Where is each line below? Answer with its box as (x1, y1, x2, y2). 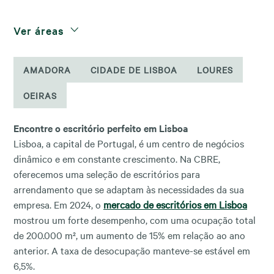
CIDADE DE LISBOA (91, 63, 177, 76)
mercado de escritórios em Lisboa (103, 197, 247, 211)
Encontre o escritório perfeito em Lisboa (13, 120, 188, 135)
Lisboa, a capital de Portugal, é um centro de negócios (13, 136, 244, 150)
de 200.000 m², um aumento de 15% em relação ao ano (13, 228, 245, 242)
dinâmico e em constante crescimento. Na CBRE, (13, 151, 220, 165)
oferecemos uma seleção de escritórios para (13, 166, 200, 180)
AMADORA (23, 63, 71, 76)
